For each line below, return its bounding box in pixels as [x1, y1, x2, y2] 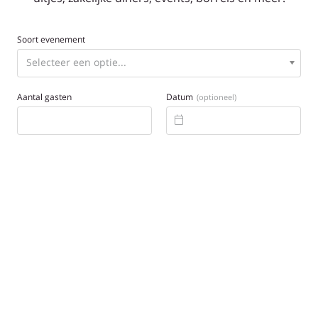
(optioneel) [197, 92, 236, 102]
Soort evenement [17, 33, 85, 45]
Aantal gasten [17, 91, 72, 103]
